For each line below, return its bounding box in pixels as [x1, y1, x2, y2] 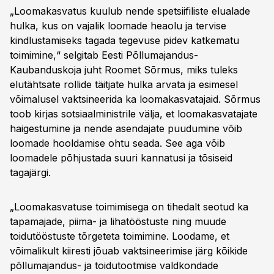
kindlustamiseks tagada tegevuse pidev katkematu [10, 34, 239, 46]
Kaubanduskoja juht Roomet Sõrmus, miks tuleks [10, 64, 238, 76]
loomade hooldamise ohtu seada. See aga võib [10, 137, 225, 149]
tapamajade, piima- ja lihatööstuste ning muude [10, 215, 226, 228]
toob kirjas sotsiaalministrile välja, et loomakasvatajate [10, 108, 257, 120]
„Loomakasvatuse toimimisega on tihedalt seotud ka [10, 201, 248, 213]
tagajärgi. [10, 166, 51, 179]
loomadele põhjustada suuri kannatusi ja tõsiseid [10, 152, 232, 164]
